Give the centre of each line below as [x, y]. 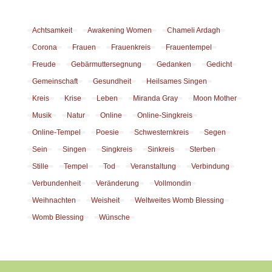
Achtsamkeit [52, 31]
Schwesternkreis [161, 133]
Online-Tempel [56, 133]
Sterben [202, 150]
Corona [44, 48]
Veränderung [117, 184]
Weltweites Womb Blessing [179, 201]
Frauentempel [189, 48]
